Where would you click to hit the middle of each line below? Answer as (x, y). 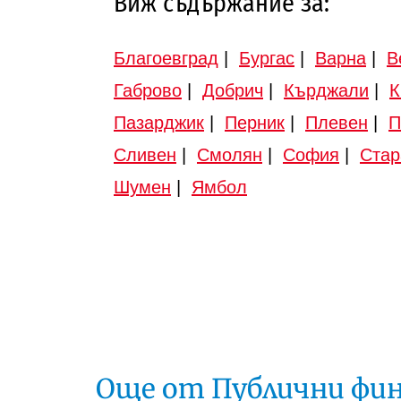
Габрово (148, 90)
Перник (255, 122)
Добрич (233, 90)
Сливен (145, 154)
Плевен (337, 122)
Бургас (267, 58)
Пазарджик (159, 122)
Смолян (230, 154)
